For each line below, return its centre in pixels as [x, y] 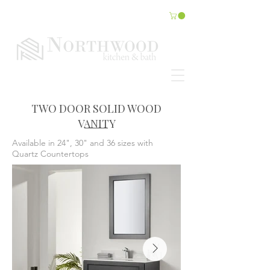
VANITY [96, 123]
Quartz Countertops [50, 153]
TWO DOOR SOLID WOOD [96, 108]
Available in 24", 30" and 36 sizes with [83, 143]
